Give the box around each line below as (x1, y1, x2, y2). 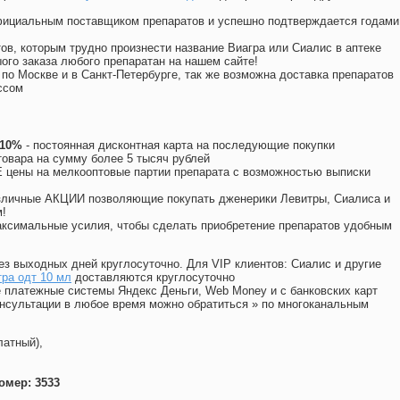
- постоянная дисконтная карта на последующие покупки (22, 138, 335, 153)
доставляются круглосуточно (71, 271, 235, 285)
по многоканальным (262, 297, 369, 312)
